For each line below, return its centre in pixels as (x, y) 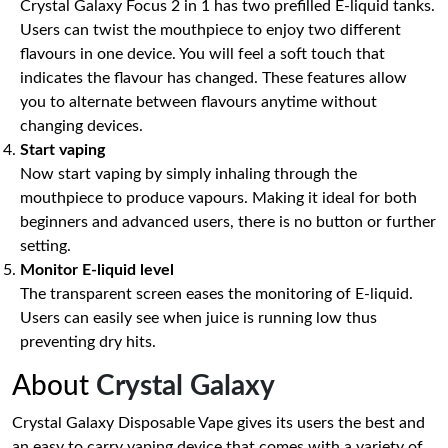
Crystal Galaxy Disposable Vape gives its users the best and (218, 423)
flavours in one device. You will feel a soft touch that (202, 54)
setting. (45, 246)
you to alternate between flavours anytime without (198, 102)
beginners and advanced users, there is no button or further (228, 222)
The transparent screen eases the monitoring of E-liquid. (216, 294)
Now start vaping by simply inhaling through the (188, 174)
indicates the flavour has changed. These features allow (213, 78)
